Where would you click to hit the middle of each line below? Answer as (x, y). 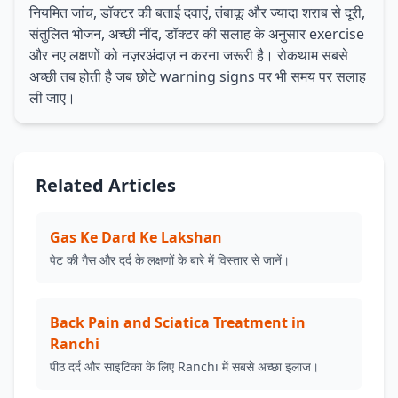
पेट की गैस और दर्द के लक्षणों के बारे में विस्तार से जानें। (170, 260)
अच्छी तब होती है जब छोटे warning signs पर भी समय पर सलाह (198, 76)
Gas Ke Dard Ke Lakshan (136, 237)
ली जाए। (52, 98)
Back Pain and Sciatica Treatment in (178, 322)
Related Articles (106, 185)
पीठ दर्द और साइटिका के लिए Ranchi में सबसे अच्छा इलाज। (184, 366)
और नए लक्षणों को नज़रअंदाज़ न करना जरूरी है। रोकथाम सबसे (189, 55)
